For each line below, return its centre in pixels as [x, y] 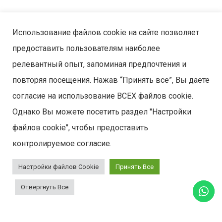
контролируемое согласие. [62, 143]
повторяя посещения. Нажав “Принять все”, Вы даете [111, 80]
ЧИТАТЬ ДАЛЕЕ [48, 18]
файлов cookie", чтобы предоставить [80, 128]
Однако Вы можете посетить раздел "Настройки [102, 112]
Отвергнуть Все [45, 187]
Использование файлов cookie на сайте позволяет [106, 32]
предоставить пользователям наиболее [86, 48]
